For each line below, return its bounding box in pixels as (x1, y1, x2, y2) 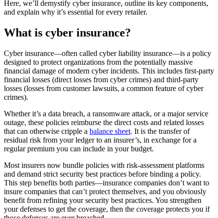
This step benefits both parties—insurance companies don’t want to (4, 178, 209, 187)
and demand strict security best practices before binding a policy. (4, 169, 201, 178)
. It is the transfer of (130, 127, 190, 135)
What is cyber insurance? (4, 26, 134, 39)
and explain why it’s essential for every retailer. (4, 8, 149, 17)
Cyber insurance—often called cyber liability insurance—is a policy (4, 49, 211, 57)
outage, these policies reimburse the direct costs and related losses (4, 118, 204, 127)
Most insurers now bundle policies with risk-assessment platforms (4, 161, 204, 169)
